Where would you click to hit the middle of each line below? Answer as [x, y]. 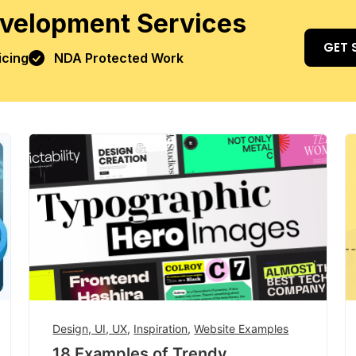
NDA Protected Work [119, 58]
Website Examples [242, 328]
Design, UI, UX [90, 328]
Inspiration [161, 328]
